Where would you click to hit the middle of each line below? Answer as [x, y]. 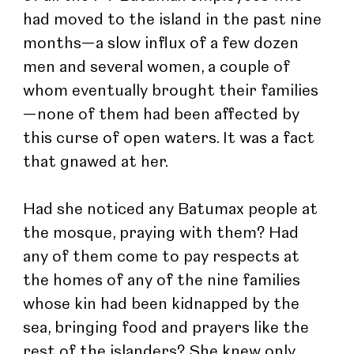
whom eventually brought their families [171, 91]
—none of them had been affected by [164, 115]
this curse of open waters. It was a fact [171, 139]
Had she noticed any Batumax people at [173, 210]
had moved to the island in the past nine [175, 20]
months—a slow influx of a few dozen [163, 44]
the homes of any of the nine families [164, 281]
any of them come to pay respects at [164, 257]
